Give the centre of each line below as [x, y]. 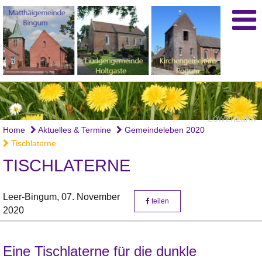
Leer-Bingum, [32, 197]
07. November [91, 197]
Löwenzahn [232, 119]
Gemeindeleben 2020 [163, 130]
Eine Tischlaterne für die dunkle [100, 251]
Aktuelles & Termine [74, 130]
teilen [159, 201]
